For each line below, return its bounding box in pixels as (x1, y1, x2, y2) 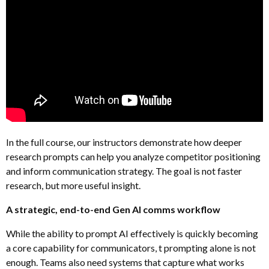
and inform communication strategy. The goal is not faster (6, 165, 242, 177)
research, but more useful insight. (6, 179, 141, 191)
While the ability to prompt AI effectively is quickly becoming (6, 227, 258, 239)
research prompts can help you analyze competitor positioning (6, 150, 261, 162)
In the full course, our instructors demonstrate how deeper (6, 136, 242, 148)
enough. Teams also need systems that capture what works (6, 256, 244, 268)
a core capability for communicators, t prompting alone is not (6, 241, 256, 253)
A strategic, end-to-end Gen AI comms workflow (6, 203, 220, 215)
